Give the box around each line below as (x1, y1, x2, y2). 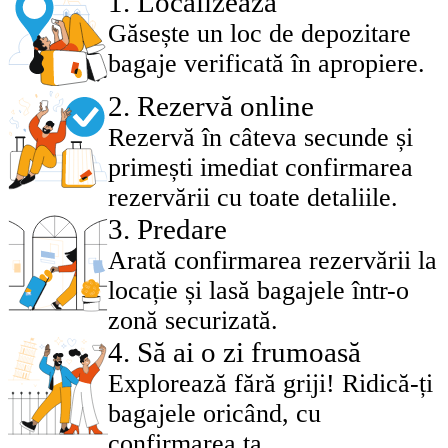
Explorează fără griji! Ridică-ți (108, 369, 433, 399)
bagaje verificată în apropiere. (108, 49, 425, 79)
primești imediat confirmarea (108, 153, 413, 183)
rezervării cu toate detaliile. (108, 183, 398, 213)
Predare (137, 213, 227, 246)
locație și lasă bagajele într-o (108, 276, 409, 306)
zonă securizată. (108, 306, 278, 336)
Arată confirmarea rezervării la (108, 246, 437, 276)
